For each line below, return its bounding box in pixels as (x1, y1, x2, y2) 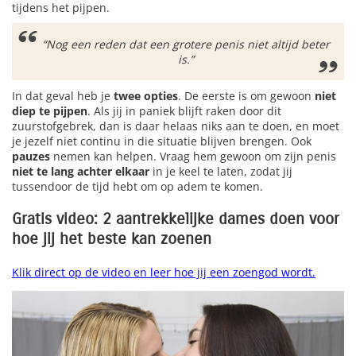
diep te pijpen (12, 103, 87, 119)
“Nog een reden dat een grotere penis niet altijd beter (41, 37, 330, 52)
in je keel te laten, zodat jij (149, 164, 292, 180)
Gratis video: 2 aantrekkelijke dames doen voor (12, 210, 339, 229)
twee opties (114, 88, 178, 104)
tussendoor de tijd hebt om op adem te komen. (12, 179, 263, 195)
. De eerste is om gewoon (178, 88, 311, 104)
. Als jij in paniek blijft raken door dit (87, 103, 281, 119)
